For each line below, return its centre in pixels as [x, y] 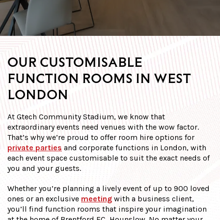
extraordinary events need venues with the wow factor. [103, 127]
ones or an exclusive [44, 199]
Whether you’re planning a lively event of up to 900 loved [109, 188]
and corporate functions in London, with [134, 148]
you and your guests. [44, 168]
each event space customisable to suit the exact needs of [109, 158]
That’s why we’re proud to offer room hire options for [101, 137]
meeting [96, 199]
